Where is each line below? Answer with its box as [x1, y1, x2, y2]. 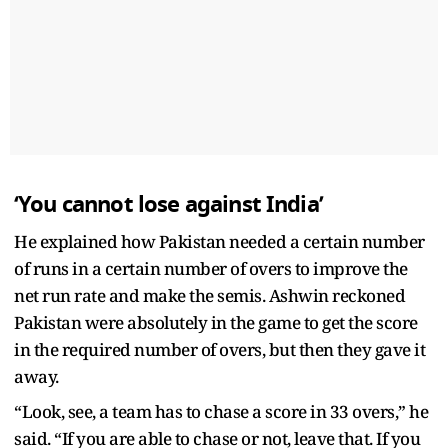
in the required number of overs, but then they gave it [14, 337, 425, 361]
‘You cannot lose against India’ [14, 187, 323, 221]
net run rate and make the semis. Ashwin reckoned [14, 283, 405, 307]
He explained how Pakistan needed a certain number [14, 229, 425, 253]
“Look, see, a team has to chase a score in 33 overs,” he [14, 399, 428, 423]
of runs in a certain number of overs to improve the [14, 256, 408, 280]
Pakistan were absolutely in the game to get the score [14, 310, 418, 334]
